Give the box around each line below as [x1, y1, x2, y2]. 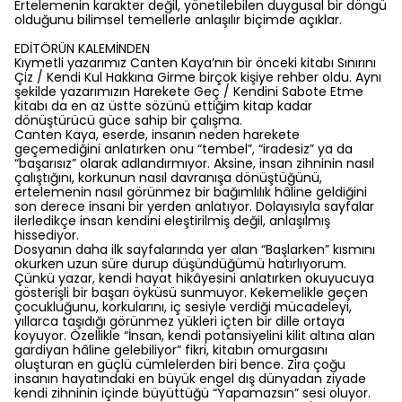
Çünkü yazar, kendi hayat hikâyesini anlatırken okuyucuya [14, 269, 374, 287]
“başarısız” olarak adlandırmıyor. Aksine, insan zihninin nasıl [14, 154, 374, 172]
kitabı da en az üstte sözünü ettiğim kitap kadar [14, 97, 312, 115]
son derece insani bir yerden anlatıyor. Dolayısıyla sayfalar [14, 197, 374, 215]
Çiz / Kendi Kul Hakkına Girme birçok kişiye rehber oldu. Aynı [14, 68, 381, 86]
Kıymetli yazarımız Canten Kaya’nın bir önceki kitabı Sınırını [14, 54, 376, 72]
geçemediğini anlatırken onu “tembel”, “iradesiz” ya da [14, 140, 353, 158]
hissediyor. [14, 226, 83, 244]
